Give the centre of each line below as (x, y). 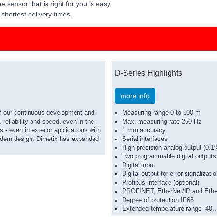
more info (135, 96)
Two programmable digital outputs (169, 156)
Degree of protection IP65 (158, 200)
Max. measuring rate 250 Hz (162, 122)
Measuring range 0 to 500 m (161, 113)
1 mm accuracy (144, 130)
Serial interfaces (145, 139)
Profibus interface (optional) (161, 183)
